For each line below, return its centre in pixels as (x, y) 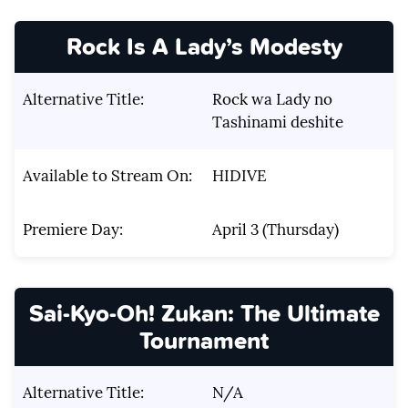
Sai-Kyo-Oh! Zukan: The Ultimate (204, 312)
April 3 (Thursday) (275, 229)
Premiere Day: (72, 229)
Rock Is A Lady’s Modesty (204, 46)
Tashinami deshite (277, 122)
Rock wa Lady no (272, 99)
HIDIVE (239, 175)
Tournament (204, 340)
